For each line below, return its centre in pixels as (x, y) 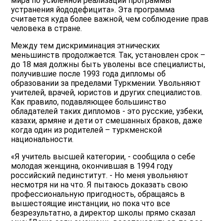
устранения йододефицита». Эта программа (93, 10)
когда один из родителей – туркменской (87, 130)
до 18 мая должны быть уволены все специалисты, (108, 65)
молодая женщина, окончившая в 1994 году (92, 166)
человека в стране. (47, 29)
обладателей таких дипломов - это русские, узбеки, (107, 111)
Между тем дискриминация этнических (86, 46)
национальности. (42, 140)
